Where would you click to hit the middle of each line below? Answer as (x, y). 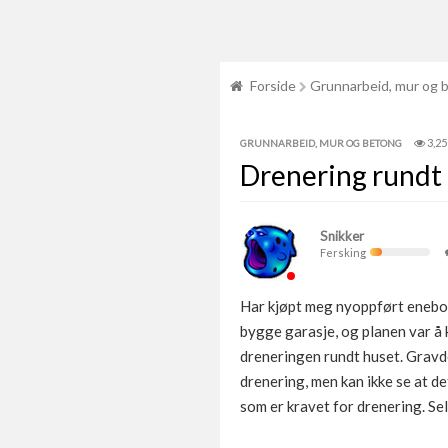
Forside (273, 85)
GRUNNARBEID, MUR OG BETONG (321, 143)
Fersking (345, 252)
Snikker (342, 236)
